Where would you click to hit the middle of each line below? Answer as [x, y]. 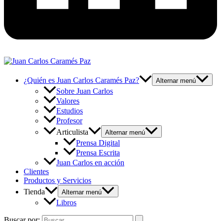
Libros [66, 203]
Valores [68, 101]
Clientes [36, 172]
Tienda [34, 192]
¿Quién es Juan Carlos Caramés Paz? [81, 80]
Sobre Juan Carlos [85, 91]
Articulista [72, 132]
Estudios [70, 111]
